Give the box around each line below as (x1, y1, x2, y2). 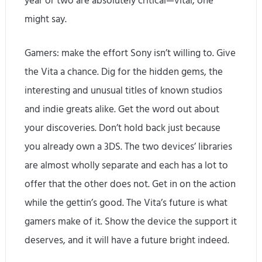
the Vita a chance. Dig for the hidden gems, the (25, 65, 223, 80)
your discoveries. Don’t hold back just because (25, 121, 221, 136)
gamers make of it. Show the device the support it (25, 215, 237, 229)
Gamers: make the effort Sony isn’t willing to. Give (25, 46, 236, 61)
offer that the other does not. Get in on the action (25, 177, 236, 192)
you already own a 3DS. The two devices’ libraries (25, 140, 233, 154)
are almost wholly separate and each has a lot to (25, 158, 229, 173)
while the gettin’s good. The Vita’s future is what (25, 196, 228, 211)
